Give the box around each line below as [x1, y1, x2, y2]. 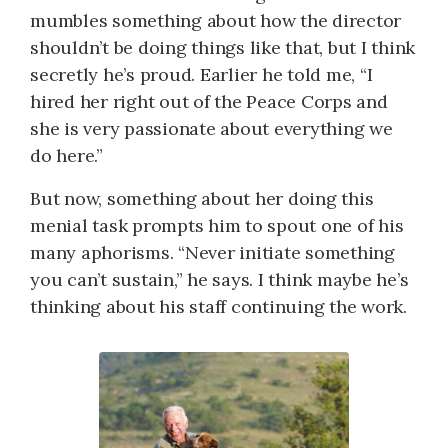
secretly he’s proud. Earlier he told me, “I [30, 62, 373, 86]
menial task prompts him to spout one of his [30, 213, 404, 237]
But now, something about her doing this [30, 186, 374, 210]
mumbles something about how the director [30, 8, 401, 32]
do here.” [30, 143, 103, 167]
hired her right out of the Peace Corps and [30, 89, 388, 113]
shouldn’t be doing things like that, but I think [30, 35, 415, 59]
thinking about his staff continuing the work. [30, 294, 407, 318]
